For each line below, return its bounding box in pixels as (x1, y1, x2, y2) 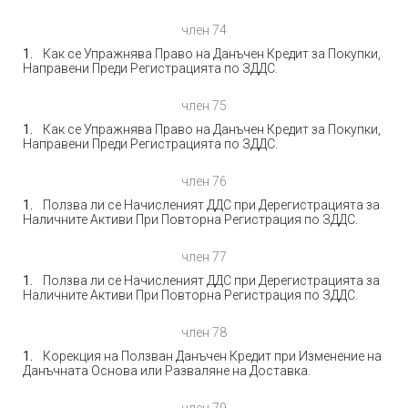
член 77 (181, 250, 227, 264)
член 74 (181, 23, 227, 37)
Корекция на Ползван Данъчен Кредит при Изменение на (43, 349, 382, 363)
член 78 (181, 325, 227, 340)
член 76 (181, 174, 227, 189)
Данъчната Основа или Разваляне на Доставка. (23, 363, 311, 378)
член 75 (181, 98, 227, 113)
